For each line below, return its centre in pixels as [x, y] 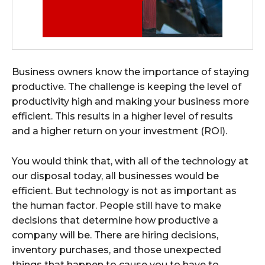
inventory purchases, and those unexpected [117, 250]
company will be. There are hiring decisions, [115, 235]
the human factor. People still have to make [117, 206]
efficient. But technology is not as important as [124, 191]
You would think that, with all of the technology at [130, 161]
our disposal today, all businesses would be [115, 176]
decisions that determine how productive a [115, 221]
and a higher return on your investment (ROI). [119, 131]
